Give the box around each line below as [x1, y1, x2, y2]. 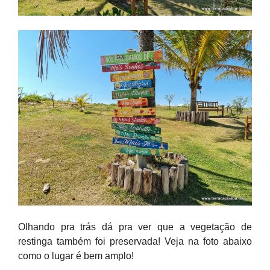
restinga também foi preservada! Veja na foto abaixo [18, 236, 252, 246]
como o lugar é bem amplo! [18, 251, 134, 261]
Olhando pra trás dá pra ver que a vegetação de [18, 222, 252, 232]
